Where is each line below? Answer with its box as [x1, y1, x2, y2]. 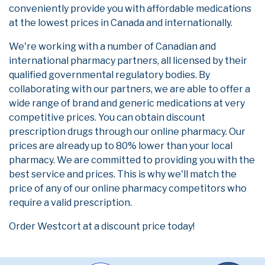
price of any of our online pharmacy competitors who [9, 183, 247, 194]
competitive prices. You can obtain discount [9, 112, 205, 123]
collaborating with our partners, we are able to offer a [9, 83, 250, 95]
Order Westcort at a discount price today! [9, 221, 195, 232]
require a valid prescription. [9, 197, 132, 208]
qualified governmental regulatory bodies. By [9, 69, 210, 80]
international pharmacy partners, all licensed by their [9, 55, 247, 66]
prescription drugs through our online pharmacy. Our [9, 126, 245, 137]
